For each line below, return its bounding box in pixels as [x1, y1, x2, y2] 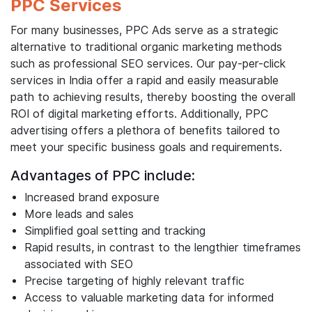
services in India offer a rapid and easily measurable [10, 74, 279, 88]
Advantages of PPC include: [10, 167, 195, 185]
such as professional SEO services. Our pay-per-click [10, 57, 286, 71]
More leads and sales [24, 208, 134, 221]
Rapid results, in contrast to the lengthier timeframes [24, 241, 301, 255]
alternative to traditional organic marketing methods [10, 40, 282, 54]
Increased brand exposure [24, 191, 159, 205]
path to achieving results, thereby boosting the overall [10, 91, 295, 104]
